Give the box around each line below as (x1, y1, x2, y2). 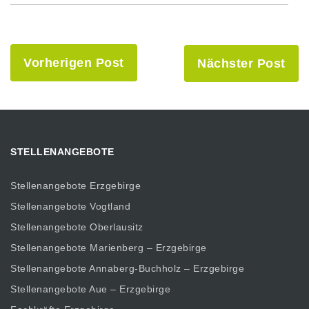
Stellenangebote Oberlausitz (10, 221, 143, 233)
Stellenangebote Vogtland (10, 201, 130, 212)
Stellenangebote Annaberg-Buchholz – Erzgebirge (10, 263, 244, 275)
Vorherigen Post (23, 55, 124, 70)
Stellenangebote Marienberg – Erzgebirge (10, 242, 207, 254)
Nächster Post (197, 56, 286, 70)
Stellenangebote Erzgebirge (10, 180, 141, 192)
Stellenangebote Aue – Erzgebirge (10, 283, 170, 295)
